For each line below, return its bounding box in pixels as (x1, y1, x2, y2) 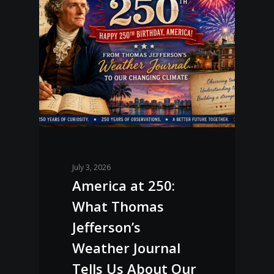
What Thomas (72, 197, 165, 216)
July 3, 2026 (72, 162, 111, 173)
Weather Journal (72, 239, 181, 257)
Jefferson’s (72, 218, 141, 237)
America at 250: (72, 176, 176, 195)
